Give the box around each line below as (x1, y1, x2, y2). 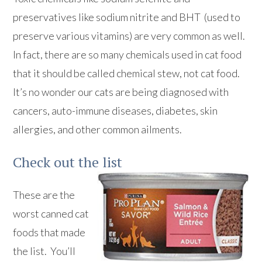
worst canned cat (13, 207, 89, 220)
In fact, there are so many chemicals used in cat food (13, 48, 242, 61)
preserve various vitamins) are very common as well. (13, 29, 247, 43)
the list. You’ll (13, 244, 76, 258)
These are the (13, 188, 75, 202)
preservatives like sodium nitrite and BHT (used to (13, 11, 241, 24)
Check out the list (13, 153, 123, 172)
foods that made (13, 226, 86, 239)
